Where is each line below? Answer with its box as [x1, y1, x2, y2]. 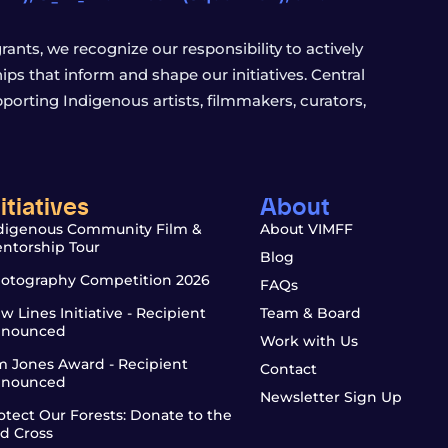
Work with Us [259, 332, 358, 350]
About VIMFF [259, 220, 353, 238]
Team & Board [259, 304, 361, 322]
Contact [259, 360, 317, 378]
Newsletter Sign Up [259, 388, 402, 406]
